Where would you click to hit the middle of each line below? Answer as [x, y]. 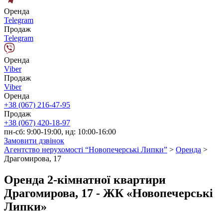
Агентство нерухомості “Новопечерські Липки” [86, 150]
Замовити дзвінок [34, 141]
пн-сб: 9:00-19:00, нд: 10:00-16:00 [60, 132]
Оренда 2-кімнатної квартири [85, 179]
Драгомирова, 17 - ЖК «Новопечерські [109, 193]
